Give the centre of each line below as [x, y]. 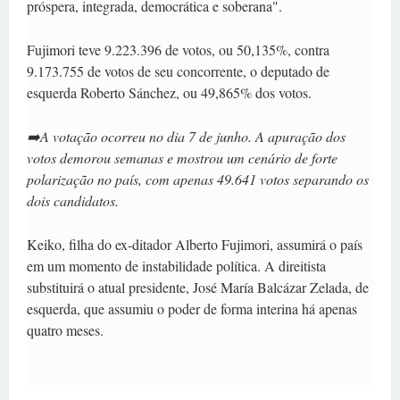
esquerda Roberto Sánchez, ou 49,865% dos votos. [169, 92]
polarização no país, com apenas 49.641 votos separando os [198, 179]
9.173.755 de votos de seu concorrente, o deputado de [178, 71]
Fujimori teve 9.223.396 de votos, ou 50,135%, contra [178, 49]
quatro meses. [65, 329]
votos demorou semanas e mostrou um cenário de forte [182, 157]
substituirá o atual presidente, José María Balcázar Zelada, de [198, 287]
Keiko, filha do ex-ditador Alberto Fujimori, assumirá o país [195, 244]
